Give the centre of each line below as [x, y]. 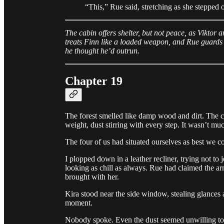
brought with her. [92, 177]
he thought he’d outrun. [102, 51]
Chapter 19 [94, 81]
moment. [79, 203]
